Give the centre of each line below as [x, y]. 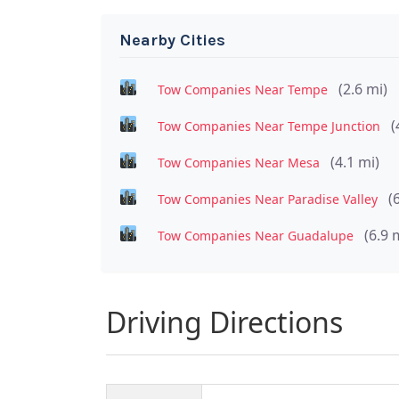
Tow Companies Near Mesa [238, 162]
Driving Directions [224, 322]
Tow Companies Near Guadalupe [255, 235]
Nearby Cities [172, 40]
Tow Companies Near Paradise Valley [267, 199]
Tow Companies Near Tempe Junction [269, 126]
